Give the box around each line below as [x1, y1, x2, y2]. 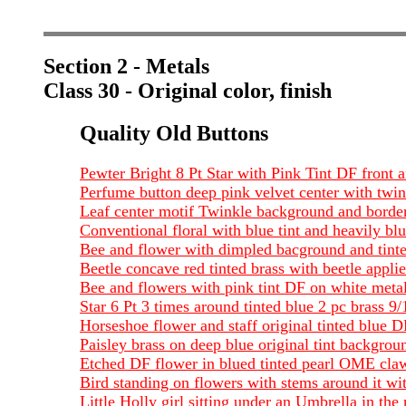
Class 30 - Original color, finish [43, 78, 332, 102]
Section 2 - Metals [43, 53, 209, 78]
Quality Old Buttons [80, 121, 268, 145]
